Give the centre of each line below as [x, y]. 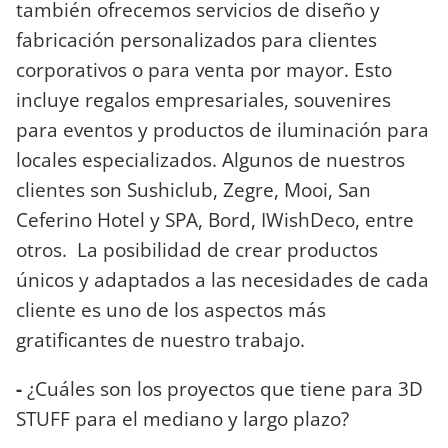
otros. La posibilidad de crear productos [197, 250]
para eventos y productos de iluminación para [222, 130]
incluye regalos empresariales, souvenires [203, 100]
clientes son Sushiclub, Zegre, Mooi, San [193, 190]
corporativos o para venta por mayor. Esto [204, 70]
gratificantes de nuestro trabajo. [160, 340]
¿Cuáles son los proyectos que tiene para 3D [222, 389]
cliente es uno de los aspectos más [171, 310]
